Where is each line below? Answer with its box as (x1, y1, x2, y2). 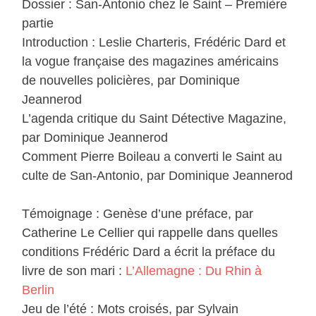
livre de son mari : (22, 264, 126, 279)
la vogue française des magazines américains (22, 54, 279, 69)
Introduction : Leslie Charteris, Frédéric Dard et (22, 35, 286, 50)
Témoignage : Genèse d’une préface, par (22, 207, 254, 221)
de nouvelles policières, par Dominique (22, 73, 241, 88)
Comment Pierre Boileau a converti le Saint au (22, 150, 283, 164)
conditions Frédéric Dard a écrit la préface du (22, 245, 276, 260)
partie (22, 16, 54, 31)
